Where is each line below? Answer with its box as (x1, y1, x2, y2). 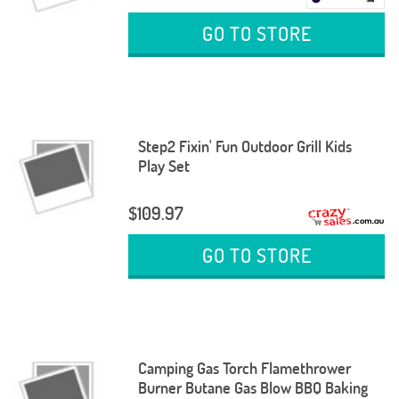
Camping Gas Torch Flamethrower (137, 357, 351, 379)
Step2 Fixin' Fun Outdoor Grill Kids (137, 135, 352, 157)
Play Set (137, 155, 190, 176)
